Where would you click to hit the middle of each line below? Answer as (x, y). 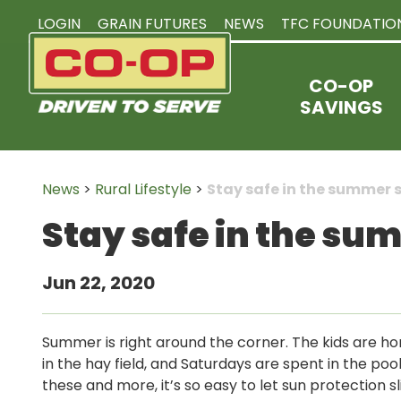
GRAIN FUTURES (152, 24)
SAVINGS (341, 107)
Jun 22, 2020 (98, 283)
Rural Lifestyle (143, 189)
